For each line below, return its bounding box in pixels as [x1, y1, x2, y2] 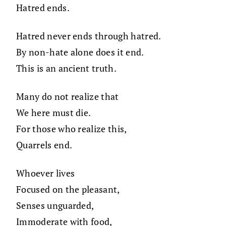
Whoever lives [16, 167, 75, 180]
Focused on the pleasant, [16, 183, 120, 196]
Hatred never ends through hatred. [16, 30, 161, 42]
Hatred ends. [16, 2, 70, 14]
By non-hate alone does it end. [16, 46, 144, 59]
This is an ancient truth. [16, 62, 117, 75]
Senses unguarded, [16, 199, 94, 212]
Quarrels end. [16, 139, 73, 151]
